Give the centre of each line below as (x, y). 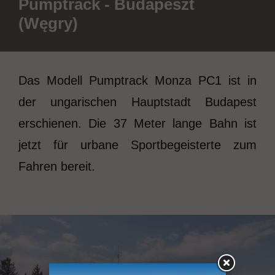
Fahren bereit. (57, 166)
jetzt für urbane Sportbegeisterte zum (137, 145)
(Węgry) (48, 23)
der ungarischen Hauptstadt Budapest (137, 102)
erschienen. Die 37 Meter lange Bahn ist (137, 123)
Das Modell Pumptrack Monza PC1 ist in (137, 80)
